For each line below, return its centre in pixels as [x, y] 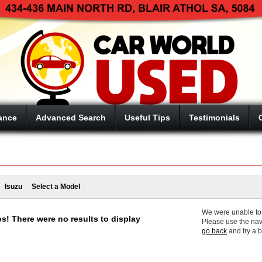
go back [215, 231]
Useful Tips [147, 118]
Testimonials [214, 118]
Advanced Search [71, 118]
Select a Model [56, 187]
